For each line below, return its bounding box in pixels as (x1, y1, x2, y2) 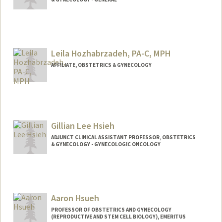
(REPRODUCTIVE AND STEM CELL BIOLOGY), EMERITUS (51, 213, 186, 220)
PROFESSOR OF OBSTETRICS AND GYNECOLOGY (51, 206, 171, 213)
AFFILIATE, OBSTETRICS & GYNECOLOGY (51, 61, 152, 69)
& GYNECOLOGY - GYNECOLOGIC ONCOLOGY (51, 141, 161, 148)
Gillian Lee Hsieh (51, 120, 114, 132)
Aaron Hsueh (51, 192, 99, 204)
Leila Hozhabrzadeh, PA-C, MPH (51, 48, 170, 59)
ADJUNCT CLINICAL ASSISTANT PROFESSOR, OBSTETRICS (51, 134, 196, 141)
